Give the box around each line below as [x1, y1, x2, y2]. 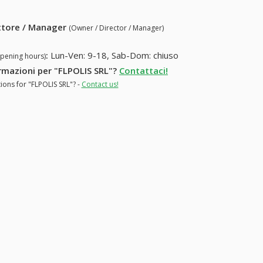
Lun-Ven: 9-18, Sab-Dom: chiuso [50, 49, 179, 62]
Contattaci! [119, 64, 168, 76]
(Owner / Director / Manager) [69, 23, 164, 33]
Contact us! [81, 79, 119, 89]
